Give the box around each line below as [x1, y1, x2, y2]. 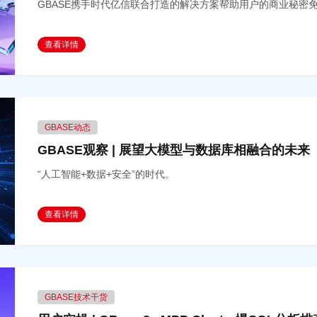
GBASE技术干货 [45, 292, 108, 302]
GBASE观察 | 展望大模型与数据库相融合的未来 [38, 143, 311, 157]
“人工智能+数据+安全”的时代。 [38, 168, 175, 180]
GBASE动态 [45, 122, 91, 132]
